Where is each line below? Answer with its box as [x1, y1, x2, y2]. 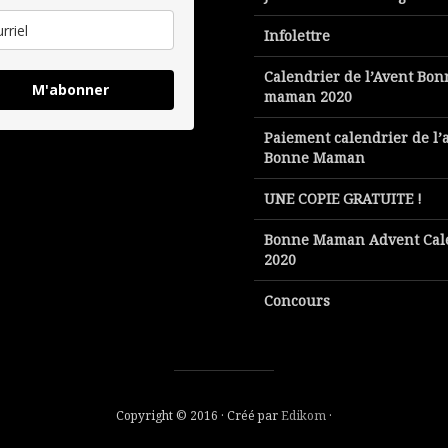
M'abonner [31, 80, 109, 100]
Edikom [281, 407, 326, 425]
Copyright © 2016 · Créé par [116, 407, 281, 425]
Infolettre [264, 26, 330, 46]
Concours [264, 291, 330, 311]
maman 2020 [264, 87, 352, 107]
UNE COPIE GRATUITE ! [264, 189, 422, 209]
